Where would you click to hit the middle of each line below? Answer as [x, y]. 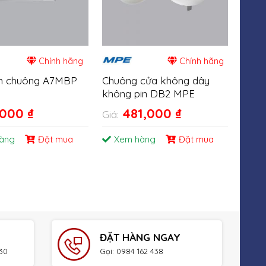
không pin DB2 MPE [149, 94]
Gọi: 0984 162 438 [131, 251]
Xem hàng [135, 140]
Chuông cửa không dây [156, 81]
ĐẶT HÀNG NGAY [140, 237]
